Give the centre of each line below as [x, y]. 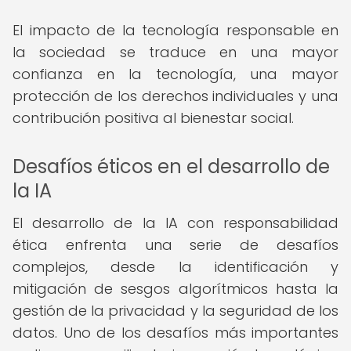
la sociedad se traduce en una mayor [175, 52]
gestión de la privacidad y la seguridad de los [175, 311]
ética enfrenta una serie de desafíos [175, 245]
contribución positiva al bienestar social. [153, 118]
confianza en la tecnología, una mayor [175, 74]
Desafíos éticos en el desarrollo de [171, 166]
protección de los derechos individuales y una [175, 96]
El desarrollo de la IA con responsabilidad [175, 223]
